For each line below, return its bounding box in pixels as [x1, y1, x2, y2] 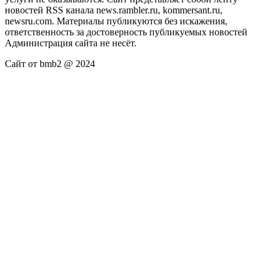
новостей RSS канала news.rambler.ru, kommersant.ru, [5, 4, 222, 15]
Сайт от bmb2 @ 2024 [5, 58, 95, 69]
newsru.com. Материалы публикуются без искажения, [5, 15, 227, 26]
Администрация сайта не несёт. [5, 37, 136, 48]
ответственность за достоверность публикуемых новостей [5, 26, 247, 37]
